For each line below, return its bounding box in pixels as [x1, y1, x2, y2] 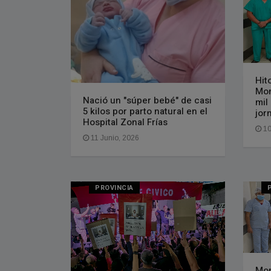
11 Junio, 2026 [89, 134, 139, 143]
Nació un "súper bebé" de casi [83, 94, 212, 108]
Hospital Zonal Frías [83, 116, 168, 129]
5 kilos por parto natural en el [83, 105, 207, 119]
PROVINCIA [95, 183, 134, 194]
